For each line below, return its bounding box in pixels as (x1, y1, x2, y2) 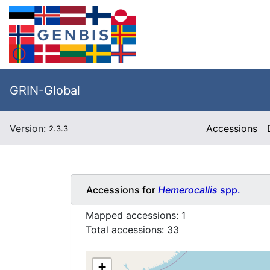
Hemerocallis (158, 183, 220, 196)
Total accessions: (86, 224, 167, 236)
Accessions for (86, 183, 158, 196)
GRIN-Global (10, 83, 80, 98)
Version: (10, 122, 49, 134)
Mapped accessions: (86, 209, 181, 222)
